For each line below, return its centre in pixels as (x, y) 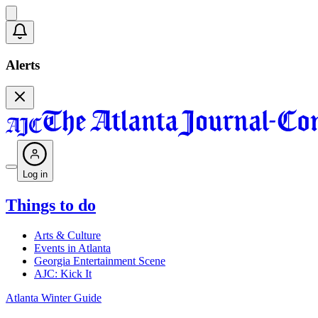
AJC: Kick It (63, 274)
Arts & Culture (67, 236)
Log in (35, 175)
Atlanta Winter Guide (54, 298)
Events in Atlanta (72, 248)
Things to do (51, 205)
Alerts (23, 65)
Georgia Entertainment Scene (100, 261)
